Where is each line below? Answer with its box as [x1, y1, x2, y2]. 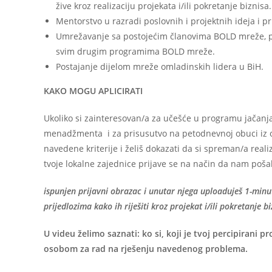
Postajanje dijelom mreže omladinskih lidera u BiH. [56, 60, 263, 72]
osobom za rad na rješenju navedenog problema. [44, 242, 248, 254]
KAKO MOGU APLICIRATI [44, 84, 143, 97]
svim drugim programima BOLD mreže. [56, 45, 215, 57]
